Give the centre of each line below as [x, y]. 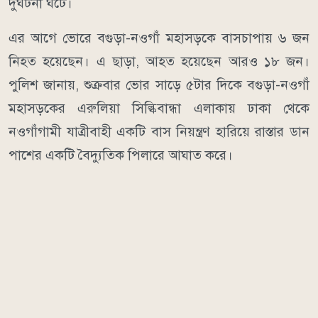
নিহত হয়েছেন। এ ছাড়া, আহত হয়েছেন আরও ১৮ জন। [159, 62]
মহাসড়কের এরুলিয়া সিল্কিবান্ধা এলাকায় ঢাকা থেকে [159, 109]
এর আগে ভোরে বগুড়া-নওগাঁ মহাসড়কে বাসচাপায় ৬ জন [159, 38]
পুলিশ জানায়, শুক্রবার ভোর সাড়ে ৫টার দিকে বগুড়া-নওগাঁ [159, 85]
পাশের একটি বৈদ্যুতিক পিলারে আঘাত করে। [121, 155]
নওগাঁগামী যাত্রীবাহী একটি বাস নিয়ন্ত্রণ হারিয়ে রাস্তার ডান [159, 132]
